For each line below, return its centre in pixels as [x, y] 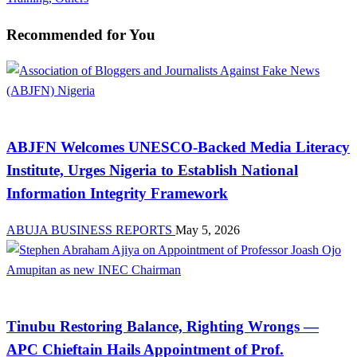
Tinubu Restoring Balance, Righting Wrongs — [163, 326]
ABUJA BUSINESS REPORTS [91, 229]
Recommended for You [81, 34]
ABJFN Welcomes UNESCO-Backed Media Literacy [178, 147]
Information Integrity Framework [117, 194]
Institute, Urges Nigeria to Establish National [152, 171]
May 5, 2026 [208, 229]
